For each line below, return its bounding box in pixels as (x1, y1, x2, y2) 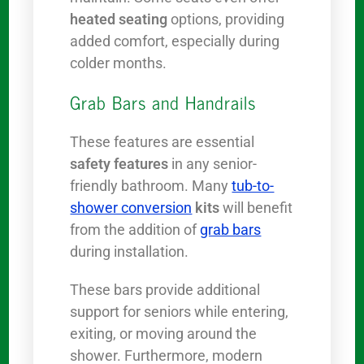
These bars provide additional (70, 281, 261, 299)
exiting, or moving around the (70, 325, 258, 343)
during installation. (70, 243, 189, 261)
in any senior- (168, 155, 258, 173)
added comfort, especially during (70, 32, 280, 50)
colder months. (70, 54, 167, 72)
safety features (70, 155, 169, 173)
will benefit (219, 199, 293, 217)
